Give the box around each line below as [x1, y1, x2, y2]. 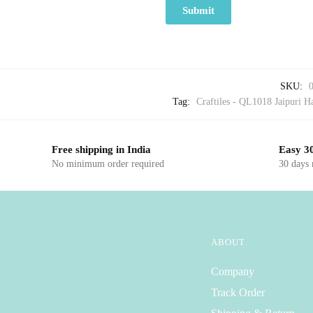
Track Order [210, 286, 265, 299]
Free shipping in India [51, 143, 151, 155]
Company [210, 265, 254, 278]
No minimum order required [51, 158, 164, 169]
